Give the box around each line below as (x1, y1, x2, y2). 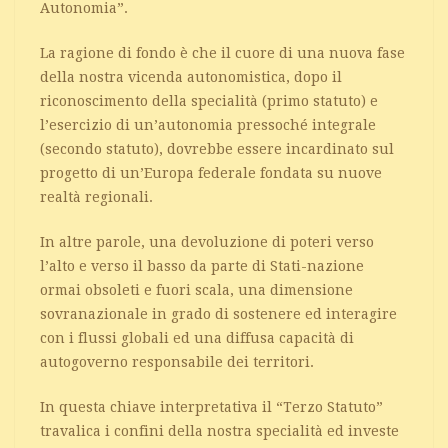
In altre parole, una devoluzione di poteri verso (40, 233, 374, 250)
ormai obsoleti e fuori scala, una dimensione (40, 281, 353, 298)
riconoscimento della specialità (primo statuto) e (40, 92, 378, 109)
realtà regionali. (40, 188, 153, 205)
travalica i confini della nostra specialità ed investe (40, 422, 399, 439)
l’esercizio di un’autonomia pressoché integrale (40, 116, 376, 133)
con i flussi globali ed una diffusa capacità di (40, 329, 354, 346)
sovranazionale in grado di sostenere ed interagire (40, 305, 397, 322)
